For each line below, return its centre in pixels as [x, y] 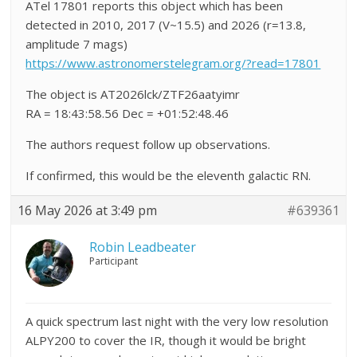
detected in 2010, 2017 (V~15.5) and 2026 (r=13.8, [166, 25]
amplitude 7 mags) [77, 44]
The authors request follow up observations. [148, 144]
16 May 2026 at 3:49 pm [88, 210]
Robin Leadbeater [143, 247]
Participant [114, 261]
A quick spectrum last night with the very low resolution [177, 321]
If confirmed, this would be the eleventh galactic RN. [169, 175]
